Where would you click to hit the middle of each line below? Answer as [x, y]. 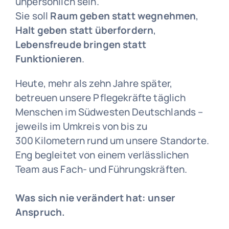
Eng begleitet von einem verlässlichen [102, 155]
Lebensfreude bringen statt [81, 45]
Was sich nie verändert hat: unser [95, 198]
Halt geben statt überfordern [84, 30]
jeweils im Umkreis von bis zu [81, 127]
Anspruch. [40, 212]
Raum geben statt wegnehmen [123, 16]
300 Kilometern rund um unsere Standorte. [112, 141]
